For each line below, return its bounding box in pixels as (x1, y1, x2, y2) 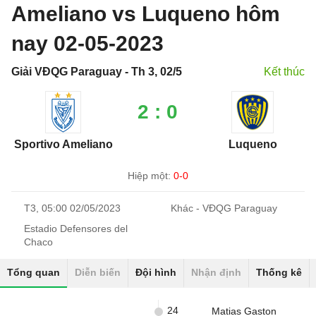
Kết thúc (264, 66, 305, 78)
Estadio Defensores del (24, 223, 128, 234)
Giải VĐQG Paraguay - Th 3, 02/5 (11, 66, 182, 78)
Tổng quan (7, 267, 60, 278)
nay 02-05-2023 (11, 32, 164, 55)
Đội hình (135, 267, 176, 278)
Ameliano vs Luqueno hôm (11, 2, 280, 25)
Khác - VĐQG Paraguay (171, 202, 277, 214)
